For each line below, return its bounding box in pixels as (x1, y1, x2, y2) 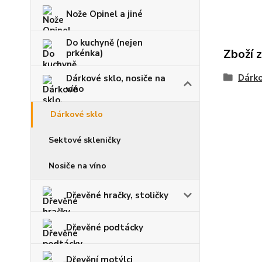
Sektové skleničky (49, 135, 120, 146)
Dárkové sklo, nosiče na (66, 73, 166, 84)
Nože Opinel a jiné (66, 8, 143, 20)
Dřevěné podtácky (66, 222, 143, 233)
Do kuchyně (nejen (66, 37, 143, 49)
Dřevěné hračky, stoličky (66, 189, 168, 201)
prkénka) (66, 47, 103, 59)
